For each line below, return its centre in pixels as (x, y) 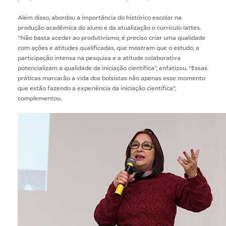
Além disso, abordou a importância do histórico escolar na (100, 17)
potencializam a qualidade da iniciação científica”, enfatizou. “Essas (112, 67)
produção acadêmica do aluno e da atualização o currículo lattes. (109, 27)
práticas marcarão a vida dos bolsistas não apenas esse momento (111, 77)
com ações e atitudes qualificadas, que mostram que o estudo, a (108, 47)
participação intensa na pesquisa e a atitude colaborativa (99, 57)
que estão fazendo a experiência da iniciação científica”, (97, 88)
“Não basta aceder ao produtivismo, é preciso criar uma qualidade (111, 37)
